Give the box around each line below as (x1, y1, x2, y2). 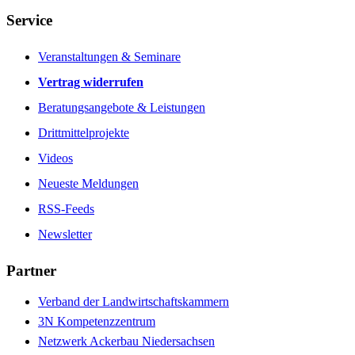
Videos (38, 151, 73, 166)
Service (6, 12, 52, 29)
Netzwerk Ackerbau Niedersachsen (38, 334, 215, 348)
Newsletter (38, 227, 92, 242)
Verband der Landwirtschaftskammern (38, 294, 229, 308)
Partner (6, 261, 56, 279)
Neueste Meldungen (38, 177, 139, 191)
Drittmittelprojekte (38, 126, 129, 140)
